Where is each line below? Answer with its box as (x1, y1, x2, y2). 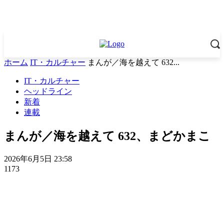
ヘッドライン (24, 87, 72, 95)
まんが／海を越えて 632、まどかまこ (4, 129, 210, 142)
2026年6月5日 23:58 (4, 154, 72, 163)
